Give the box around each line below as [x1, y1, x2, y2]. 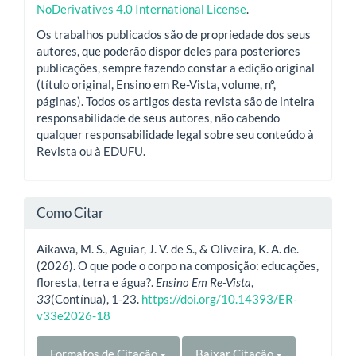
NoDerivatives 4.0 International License [37, 2, 246, 17]
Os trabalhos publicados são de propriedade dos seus [37, 26, 311, 41]
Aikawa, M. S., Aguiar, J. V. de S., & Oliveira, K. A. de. [37, 242, 299, 257]
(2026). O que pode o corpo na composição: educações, [37, 258, 319, 273]
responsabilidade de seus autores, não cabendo [37, 110, 280, 125]
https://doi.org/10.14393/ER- [141, 292, 297, 307]
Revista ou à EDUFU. [37, 143, 145, 158]
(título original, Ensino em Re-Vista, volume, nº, [37, 76, 276, 91]
